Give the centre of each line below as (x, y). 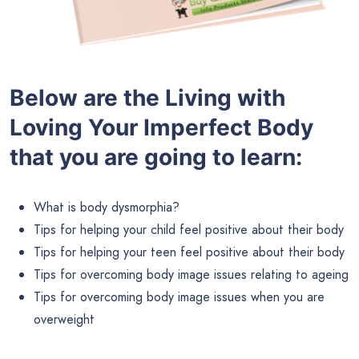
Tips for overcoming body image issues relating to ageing (191, 274)
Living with (225, 98)
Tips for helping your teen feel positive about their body (189, 252)
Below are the (87, 98)
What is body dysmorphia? (107, 207)
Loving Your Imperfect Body (161, 128)
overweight (64, 319)
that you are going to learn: (156, 157)
